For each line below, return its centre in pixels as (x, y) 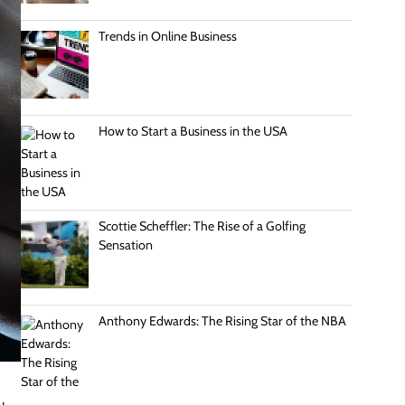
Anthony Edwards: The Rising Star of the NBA (222, 320)
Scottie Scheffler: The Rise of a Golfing (202, 226)
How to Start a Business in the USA (193, 131)
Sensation (125, 245)
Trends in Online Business (167, 36)
